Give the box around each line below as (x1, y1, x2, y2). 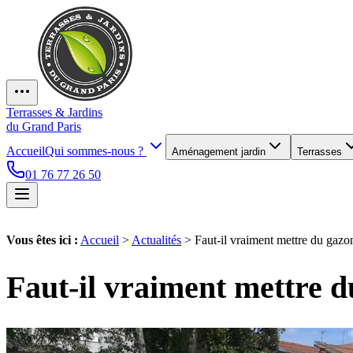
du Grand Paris (6, 120, 81, 133)
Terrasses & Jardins (6, 106, 102, 119)
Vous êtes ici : (6, 233, 78, 247)
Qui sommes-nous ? (45, 144, 147, 158)
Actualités (132, 233, 181, 247)
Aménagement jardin (172, 146, 266, 158)
